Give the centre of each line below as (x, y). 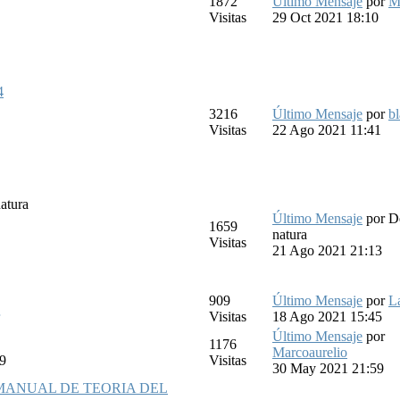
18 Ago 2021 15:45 (327, 316)
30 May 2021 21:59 (328, 368)
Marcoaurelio (310, 352)
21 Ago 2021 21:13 (327, 250)
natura (290, 234)
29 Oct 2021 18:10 (325, 17)
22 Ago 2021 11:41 (327, 129)
